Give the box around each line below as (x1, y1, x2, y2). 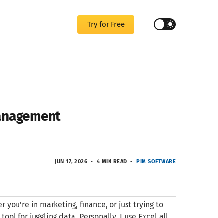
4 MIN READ (95, 158, 128, 164)
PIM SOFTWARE (136, 158, 176, 164)
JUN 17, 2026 (55, 158, 89, 164)
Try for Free (87, 20, 125, 29)
